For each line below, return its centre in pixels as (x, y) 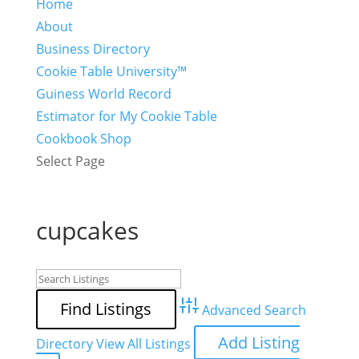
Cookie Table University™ (111, 72)
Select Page (70, 161)
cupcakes (87, 231)
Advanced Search (254, 311)
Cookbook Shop (83, 139)
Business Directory (93, 49)
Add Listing (259, 343)
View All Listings (143, 344)
